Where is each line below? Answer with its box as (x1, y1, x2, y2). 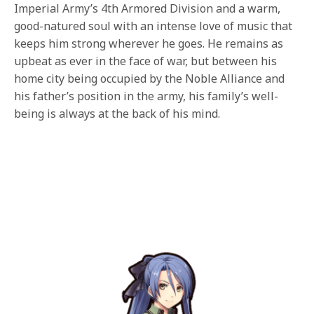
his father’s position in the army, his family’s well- (14, 88, 279, 104)
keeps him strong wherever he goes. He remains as (14, 35, 284, 51)
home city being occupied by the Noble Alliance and (14, 70, 285, 86)
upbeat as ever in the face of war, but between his (14, 53, 278, 69)
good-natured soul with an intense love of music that (14, 18, 293, 34)
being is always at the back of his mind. (14, 105, 221, 121)
